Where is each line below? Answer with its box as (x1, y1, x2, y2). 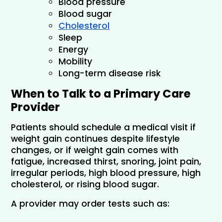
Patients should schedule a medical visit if (11, 121, 196, 133)
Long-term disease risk (58, 67, 161, 79)
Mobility (58, 55, 92, 67)
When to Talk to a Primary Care (11, 85, 191, 102)
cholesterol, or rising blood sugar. (11, 178, 159, 190)
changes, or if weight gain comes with (11, 144, 178, 156)
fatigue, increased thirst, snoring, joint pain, (11, 155, 201, 167)
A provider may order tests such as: (11, 197, 169, 210)
